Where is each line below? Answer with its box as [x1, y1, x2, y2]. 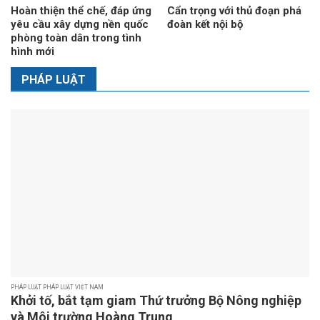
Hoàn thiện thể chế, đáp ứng [10, 4, 151, 18]
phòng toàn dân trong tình [10, 31, 141, 45]
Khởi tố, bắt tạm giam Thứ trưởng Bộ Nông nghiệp [10, 293, 301, 309]
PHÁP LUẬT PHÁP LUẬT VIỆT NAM [10, 284, 104, 291]
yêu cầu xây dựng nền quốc [10, 18, 149, 31]
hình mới [10, 45, 54, 59]
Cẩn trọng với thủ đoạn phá [166, 4, 301, 18]
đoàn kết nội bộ [166, 18, 243, 31]
